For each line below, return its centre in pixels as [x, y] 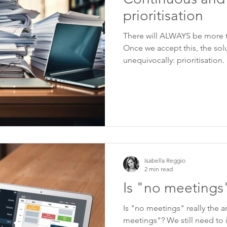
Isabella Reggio [165, 160]
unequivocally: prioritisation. [174, 60]
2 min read [159, 169]
